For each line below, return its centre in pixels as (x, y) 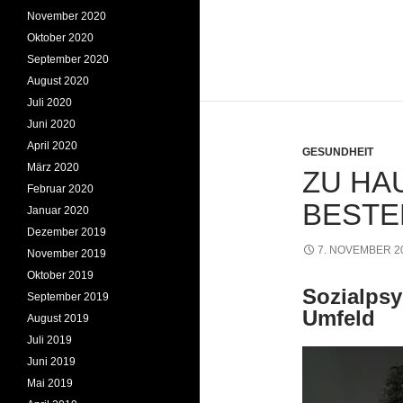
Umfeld (339, 318)
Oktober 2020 (60, 38)
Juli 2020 (49, 103)
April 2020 (52, 146)
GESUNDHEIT (338, 152)
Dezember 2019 (67, 232)
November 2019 (67, 254)
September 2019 (68, 297)
